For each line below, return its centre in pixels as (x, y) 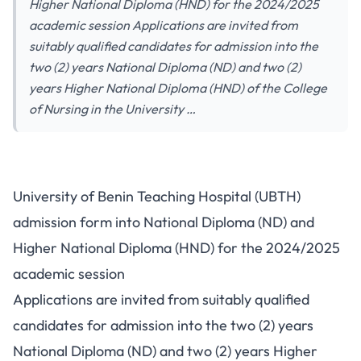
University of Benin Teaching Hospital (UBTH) (157, 196)
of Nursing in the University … (112, 109)
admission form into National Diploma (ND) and (164, 222)
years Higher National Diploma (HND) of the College (178, 88)
